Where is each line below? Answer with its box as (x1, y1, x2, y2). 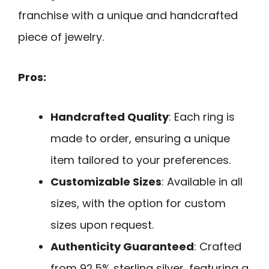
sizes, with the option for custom (50, 196, 226, 211)
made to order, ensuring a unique (50, 131, 230, 147)
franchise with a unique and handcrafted (18, 8, 238, 23)
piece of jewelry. (18, 29, 104, 45)
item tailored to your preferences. (50, 153, 231, 168)
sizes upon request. (50, 217, 154, 233)
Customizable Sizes (50, 174, 162, 190)
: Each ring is (169, 109, 235, 125)
